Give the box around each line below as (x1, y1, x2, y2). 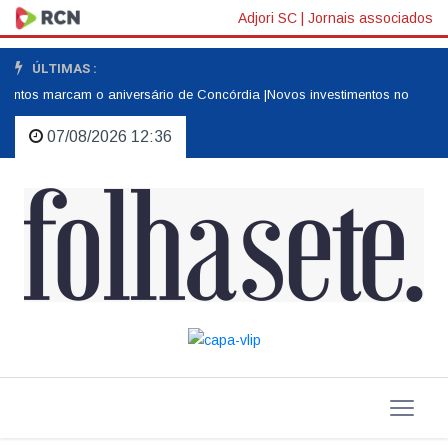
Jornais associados (308, 9, 433, 26)
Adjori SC (238, 9, 297, 26)
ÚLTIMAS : (29, 59, 97, 79)
